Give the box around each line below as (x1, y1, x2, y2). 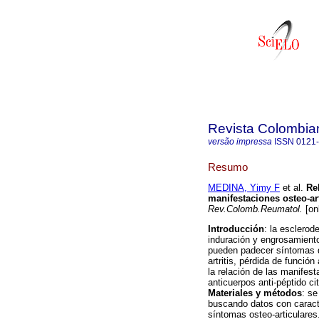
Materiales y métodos (208, 288, 302, 299)
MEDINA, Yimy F (208, 182, 280, 194)
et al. (280, 182, 303, 194)
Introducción (208, 224, 264, 235)
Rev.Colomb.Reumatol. (208, 204, 303, 215)
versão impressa (208, 137, 272, 147)
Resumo (208, 160, 248, 173)
